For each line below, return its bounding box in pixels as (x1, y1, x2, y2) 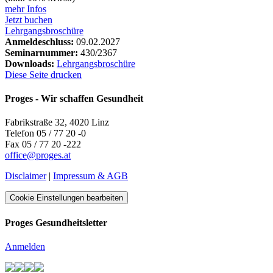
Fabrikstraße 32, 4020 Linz (5, 117, 109, 128)
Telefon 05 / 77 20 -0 (5, 128, 86, 139)
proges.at (36, 150, 71, 161)
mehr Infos (5, 3, 46, 14)
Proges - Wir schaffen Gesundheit (5, 93, 143, 104)
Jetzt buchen (5, 14, 52, 25)
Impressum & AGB (53, 171, 128, 182)
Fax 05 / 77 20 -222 (5, 139, 81, 150)
